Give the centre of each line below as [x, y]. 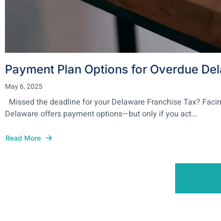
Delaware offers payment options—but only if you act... [101, 114]
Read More [23, 138]
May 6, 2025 [24, 87]
